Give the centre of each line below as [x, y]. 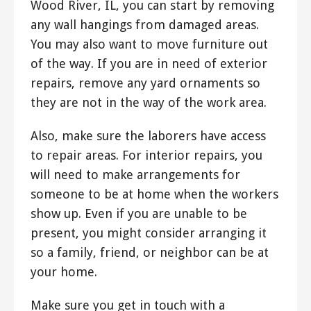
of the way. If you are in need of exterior [149, 63]
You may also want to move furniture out [149, 44]
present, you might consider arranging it [149, 233]
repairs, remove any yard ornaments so [145, 83]
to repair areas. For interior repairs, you [146, 155]
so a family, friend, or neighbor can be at [150, 252]
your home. [64, 271]
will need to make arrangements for [135, 174]
